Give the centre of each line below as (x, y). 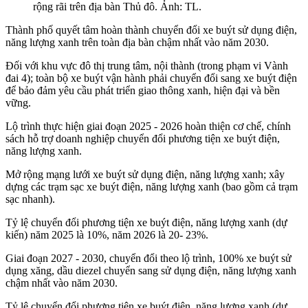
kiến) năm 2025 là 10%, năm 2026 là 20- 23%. (107, 235)
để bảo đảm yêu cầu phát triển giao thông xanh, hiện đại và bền (143, 91)
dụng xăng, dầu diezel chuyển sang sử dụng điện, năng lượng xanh (151, 271)
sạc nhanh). (30, 199)
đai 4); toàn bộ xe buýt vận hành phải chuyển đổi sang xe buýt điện (151, 78)
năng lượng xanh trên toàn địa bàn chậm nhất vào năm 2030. (137, 43)
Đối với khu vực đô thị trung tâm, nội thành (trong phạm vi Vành (147, 66)
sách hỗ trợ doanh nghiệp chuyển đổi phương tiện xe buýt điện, (143, 139)
